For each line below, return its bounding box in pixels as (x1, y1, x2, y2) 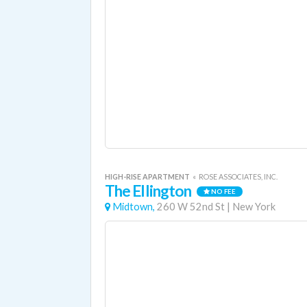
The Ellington (105, 182, 192, 200)
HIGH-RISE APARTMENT (105, 172, 191, 181)
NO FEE (209, 187, 236, 196)
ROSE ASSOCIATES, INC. (199, 172, 278, 181)
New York (232, 201, 275, 212)
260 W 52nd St (157, 201, 225, 212)
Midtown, (112, 201, 155, 212)
